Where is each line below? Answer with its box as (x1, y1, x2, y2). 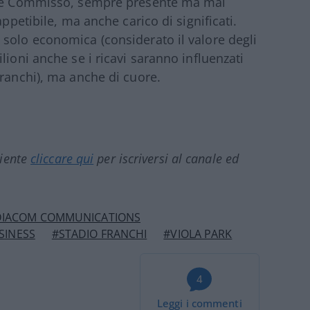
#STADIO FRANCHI (51, 226, 147, 241)
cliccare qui (30, 150, 94, 167)
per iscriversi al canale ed (93, 150, 239, 167)
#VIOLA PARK (163, 226, 232, 241)
